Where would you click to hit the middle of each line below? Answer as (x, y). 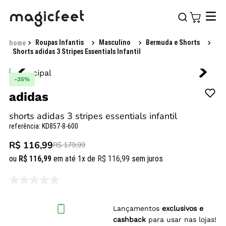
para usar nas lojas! (181, 220)
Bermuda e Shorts (173, 43)
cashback (129, 220)
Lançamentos (137, 209)
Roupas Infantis (60, 43)
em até (65, 159)
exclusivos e (183, 209)
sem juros (146, 159)
